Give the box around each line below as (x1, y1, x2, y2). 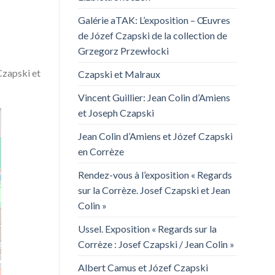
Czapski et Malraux (78, 68, 160, 80)
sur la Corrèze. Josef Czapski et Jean (78, 184, 230, 196)
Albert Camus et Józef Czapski (78, 261, 208, 274)
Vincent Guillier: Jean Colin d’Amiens (78, 91, 230, 104)
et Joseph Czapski (78, 107, 154, 119)
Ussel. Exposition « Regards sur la (78, 223, 217, 235)
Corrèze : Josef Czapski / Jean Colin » (78, 238, 234, 250)
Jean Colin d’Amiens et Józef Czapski (78, 130, 233, 142)
